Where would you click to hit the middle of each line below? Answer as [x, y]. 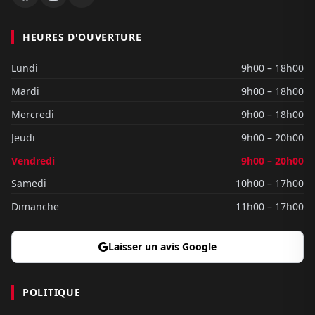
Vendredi [33, 161]
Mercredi [33, 114]
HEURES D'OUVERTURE [82, 37]
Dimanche [35, 206]
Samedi [29, 183]
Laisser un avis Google [162, 246]
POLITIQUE [52, 292]
